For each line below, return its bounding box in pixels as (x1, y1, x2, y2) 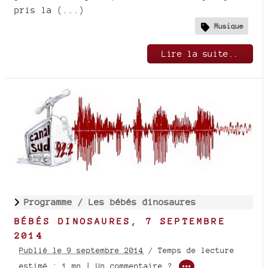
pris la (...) (14, 4, 84, 15)
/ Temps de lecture (144, 246, 234, 255)
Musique (214, 21, 243, 31)
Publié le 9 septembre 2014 (19, 246, 144, 255)
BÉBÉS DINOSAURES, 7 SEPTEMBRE (14, 216, 226, 227)
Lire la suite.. (162, 48, 239, 59)
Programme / (24, 197, 89, 208)
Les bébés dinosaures (89, 197, 196, 208)
